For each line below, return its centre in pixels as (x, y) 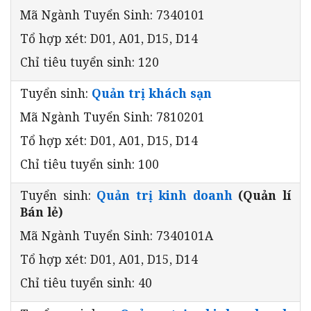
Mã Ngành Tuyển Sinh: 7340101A (117, 235)
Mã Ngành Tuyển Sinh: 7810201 (112, 116)
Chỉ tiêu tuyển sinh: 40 (86, 282)
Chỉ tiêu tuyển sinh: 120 (90, 61)
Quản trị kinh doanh (165, 195)
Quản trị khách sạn (152, 93)
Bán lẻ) (42, 211)
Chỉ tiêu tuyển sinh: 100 (90, 163)
